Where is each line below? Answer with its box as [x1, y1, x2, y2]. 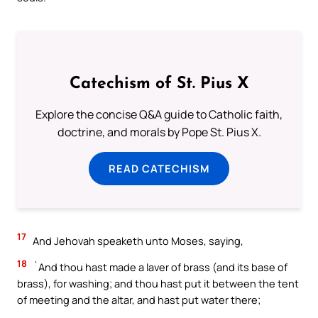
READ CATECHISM [109, 160, 209, 175]
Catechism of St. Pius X [69, 75, 249, 92]
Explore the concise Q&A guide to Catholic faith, [35, 106, 283, 122]
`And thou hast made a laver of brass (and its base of [31, 260, 287, 275]
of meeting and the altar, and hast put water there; [17, 292, 261, 307]
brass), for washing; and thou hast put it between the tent [17, 276, 299, 291]
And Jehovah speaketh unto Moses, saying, [31, 233, 243, 248]
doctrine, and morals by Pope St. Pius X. [57, 124, 261, 140]
